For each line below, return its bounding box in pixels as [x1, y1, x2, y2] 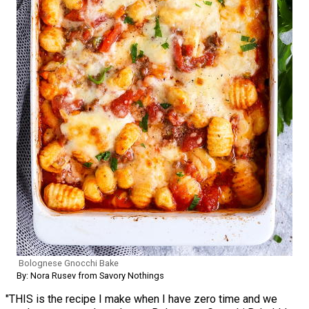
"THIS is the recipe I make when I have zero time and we [6, 292, 277, 306]
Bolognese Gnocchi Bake [19, 257, 119, 268]
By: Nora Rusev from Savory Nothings [17, 270, 164, 281]
